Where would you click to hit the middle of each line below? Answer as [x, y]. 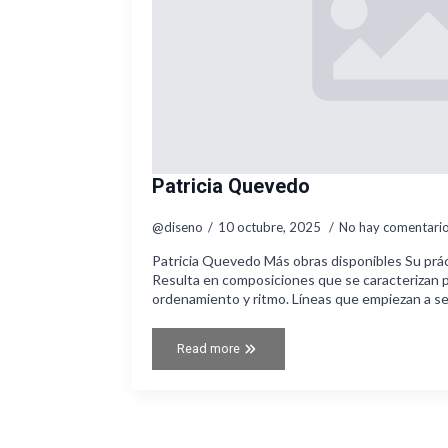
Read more [208, 349]
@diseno [177, 227]
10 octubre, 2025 [271, 227]
